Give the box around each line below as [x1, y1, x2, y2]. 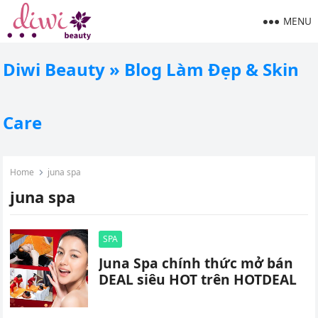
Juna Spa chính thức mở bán [99, 253, 294, 273]
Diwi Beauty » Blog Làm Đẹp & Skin [3, 57, 300, 81]
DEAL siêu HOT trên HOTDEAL [99, 270, 297, 289]
